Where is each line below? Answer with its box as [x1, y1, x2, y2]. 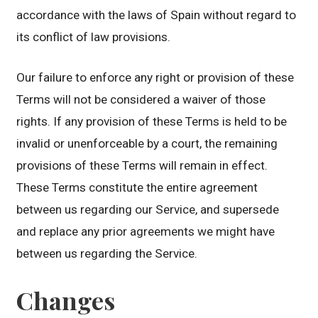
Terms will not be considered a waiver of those [16, 92, 266, 107]
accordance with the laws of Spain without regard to [16, 8, 297, 23]
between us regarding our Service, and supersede [16, 202, 280, 217]
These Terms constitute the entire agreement [16, 180, 258, 195]
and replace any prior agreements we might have [16, 224, 275, 239]
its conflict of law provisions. [16, 30, 171, 45]
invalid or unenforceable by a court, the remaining [16, 136, 278, 151]
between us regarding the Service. [16, 246, 198, 261]
